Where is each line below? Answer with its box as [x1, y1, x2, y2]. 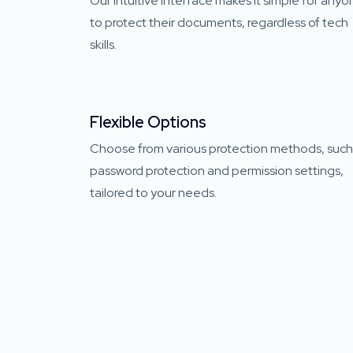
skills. [90, 36, 117, 53]
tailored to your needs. [90, 184, 217, 201]
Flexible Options [90, 112, 206, 132]
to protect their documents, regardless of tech [90, 14, 348, 31]
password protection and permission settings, [90, 162, 344, 179]
